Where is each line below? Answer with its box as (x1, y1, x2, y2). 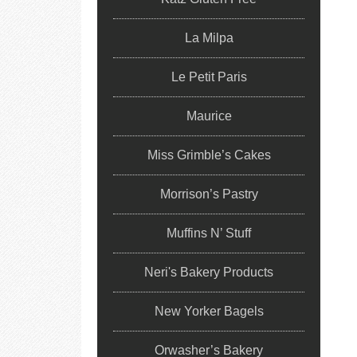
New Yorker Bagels (154, 304, 264, 318)
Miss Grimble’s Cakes (147, 148, 271, 162)
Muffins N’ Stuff (167, 226, 251, 240)
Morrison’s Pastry (159, 187, 258, 201)
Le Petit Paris (171, 70, 247, 84)
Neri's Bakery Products (144, 265, 273, 279)
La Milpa (184, 31, 233, 45)
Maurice (186, 109, 232, 123)
